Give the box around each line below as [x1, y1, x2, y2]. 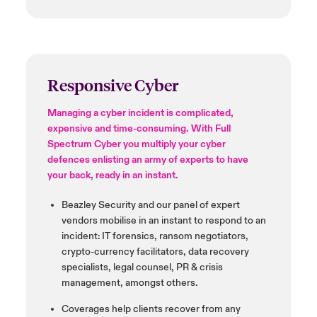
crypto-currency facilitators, [61, 246, 186, 258]
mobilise [99, 214, 137, 227]
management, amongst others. [61, 277, 197, 289]
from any [201, 303, 241, 316]
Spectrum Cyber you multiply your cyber [47, 138, 226, 151]
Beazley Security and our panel [61, 199, 197, 212]
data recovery [188, 246, 249, 258]
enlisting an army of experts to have [89, 154, 248, 166]
